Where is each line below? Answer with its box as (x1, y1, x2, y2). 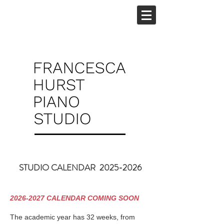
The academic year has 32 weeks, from (10, 213, 135, 221)
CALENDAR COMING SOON (44, 194, 139, 202)
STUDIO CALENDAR (18, 161, 99, 173)
